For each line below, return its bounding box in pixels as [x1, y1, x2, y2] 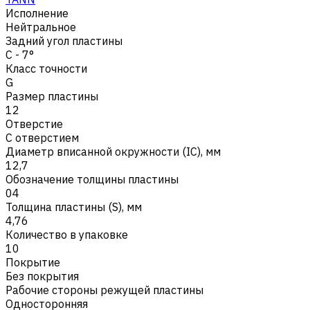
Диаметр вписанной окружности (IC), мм [6, 144, 221, 158]
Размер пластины [6, 89, 98, 103]
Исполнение [6, 6, 69, 20]
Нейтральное [6, 19, 76, 34]
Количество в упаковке [6, 227, 128, 241]
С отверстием [6, 130, 79, 145]
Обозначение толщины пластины [6, 172, 179, 186]
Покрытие [6, 255, 60, 269]
